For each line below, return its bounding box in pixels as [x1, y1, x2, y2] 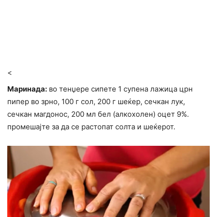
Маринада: [7, 84, 47, 94]
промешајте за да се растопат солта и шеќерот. [7, 122, 175, 132]
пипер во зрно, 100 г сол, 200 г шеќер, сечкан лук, [7, 97, 185, 107]
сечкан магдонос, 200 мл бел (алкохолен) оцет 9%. [7, 109, 189, 119]
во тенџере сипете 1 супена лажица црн [47, 84, 193, 94]
